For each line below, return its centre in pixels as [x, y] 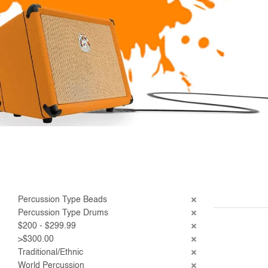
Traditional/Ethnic [51, 253]
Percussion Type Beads [63, 200]
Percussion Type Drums [63, 213]
